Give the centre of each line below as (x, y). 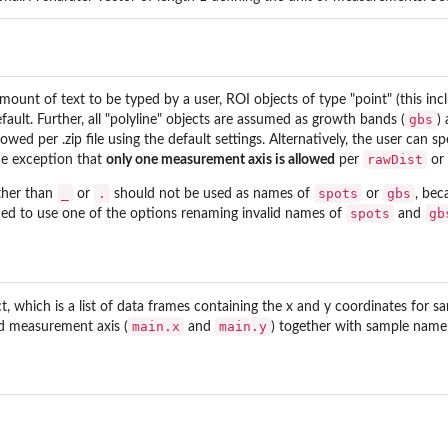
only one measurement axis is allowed (220, 160)
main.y (243, 326)
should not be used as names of (212, 194)
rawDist (395, 160)
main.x (156, 326)
